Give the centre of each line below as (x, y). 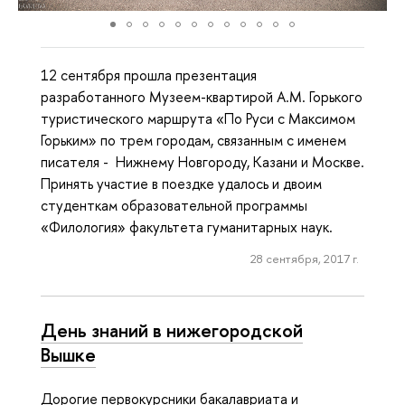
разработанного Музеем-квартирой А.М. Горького (202, 97)
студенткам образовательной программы (174, 206)
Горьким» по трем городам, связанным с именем (193, 141)
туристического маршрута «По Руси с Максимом (198, 119)
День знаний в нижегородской (172, 330)
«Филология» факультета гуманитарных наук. (187, 227)
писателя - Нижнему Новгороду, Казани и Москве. (202, 162)
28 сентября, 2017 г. (304, 259)
